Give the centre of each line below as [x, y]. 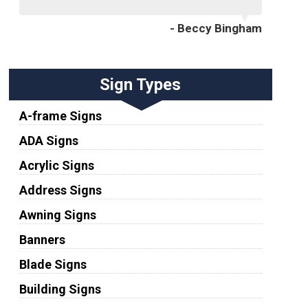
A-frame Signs [60, 115]
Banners [42, 239]
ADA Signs [48, 140]
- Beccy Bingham [216, 28]
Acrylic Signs [56, 165]
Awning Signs [57, 214]
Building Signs [60, 289]
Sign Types [141, 84]
